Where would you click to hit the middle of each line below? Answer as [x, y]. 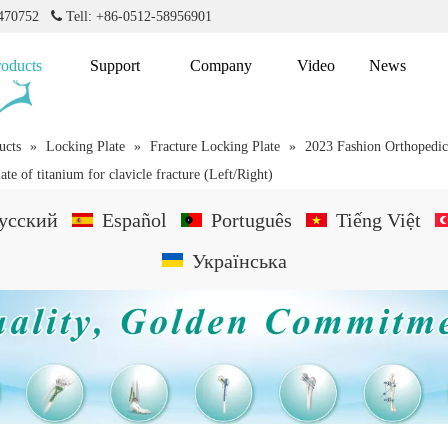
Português [251, 220]
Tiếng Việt [378, 220]
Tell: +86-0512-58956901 [136, 16]
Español [134, 220]
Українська [239, 260]
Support [114, 65]
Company [221, 65]
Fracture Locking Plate [215, 146]
